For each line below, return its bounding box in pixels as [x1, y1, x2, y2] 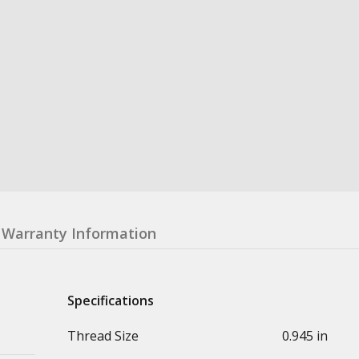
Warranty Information [2, 223, 156, 243]
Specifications [67, 291, 154, 309]
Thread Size [67, 326, 139, 345]
